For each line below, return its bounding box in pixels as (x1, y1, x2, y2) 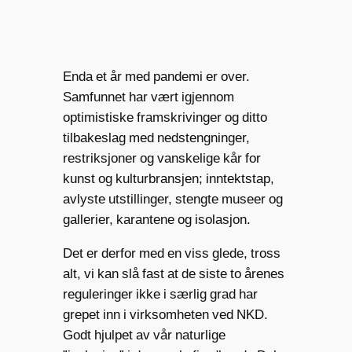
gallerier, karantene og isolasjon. (62, 211, 251, 228)
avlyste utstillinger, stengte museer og (62, 191, 283, 207)
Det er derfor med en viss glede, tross (62, 245, 280, 262)
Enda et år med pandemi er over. (62, 68, 250, 85)
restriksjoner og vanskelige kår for (62, 150, 261, 167)
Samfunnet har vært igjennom (62, 89, 234, 105)
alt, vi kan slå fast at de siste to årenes (62, 266, 284, 282)
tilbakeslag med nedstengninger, (62, 130, 250, 146)
